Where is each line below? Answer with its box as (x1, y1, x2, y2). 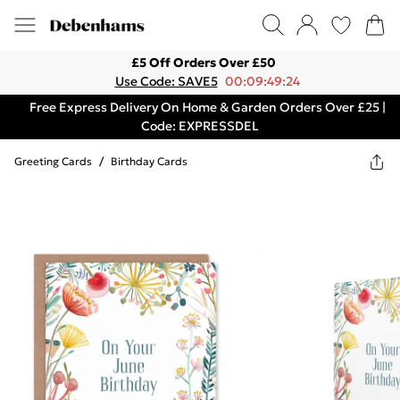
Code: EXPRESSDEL (141, 118, 259, 134)
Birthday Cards (111, 154, 187, 168)
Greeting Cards (14, 154, 92, 168)
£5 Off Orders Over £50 (131, 54, 276, 71)
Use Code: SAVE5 (114, 73, 218, 89)
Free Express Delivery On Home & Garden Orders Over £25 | (29, 99, 386, 115)
